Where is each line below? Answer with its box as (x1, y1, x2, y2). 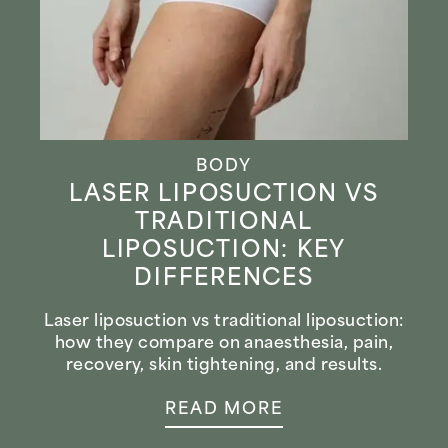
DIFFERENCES (134, 268, 314, 292)
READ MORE (164, 401, 284, 418)
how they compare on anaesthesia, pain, (54, 335, 394, 352)
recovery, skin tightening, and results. (65, 357, 383, 374)
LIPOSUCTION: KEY (101, 240, 347, 264)
